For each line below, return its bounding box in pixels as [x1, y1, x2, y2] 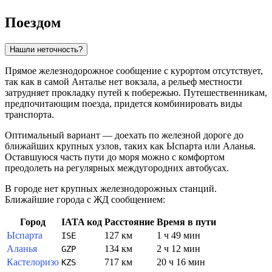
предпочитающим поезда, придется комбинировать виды [5, 98, 242, 109]
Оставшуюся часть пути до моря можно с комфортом [5, 151, 225, 162]
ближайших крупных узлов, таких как [5, 140, 166, 151]
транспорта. [5, 109, 54, 120]
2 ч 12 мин [157, 243, 200, 254]
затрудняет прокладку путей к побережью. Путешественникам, [5, 87, 267, 98]
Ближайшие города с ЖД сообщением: [5, 194, 165, 205]
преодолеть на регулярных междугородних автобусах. [5, 162, 229, 173]
